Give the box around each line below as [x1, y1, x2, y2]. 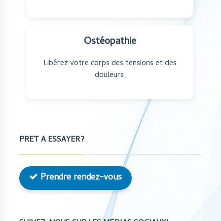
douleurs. [94, 69, 126, 82]
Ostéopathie [84, 34, 136, 50]
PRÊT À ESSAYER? [19, 133, 84, 147]
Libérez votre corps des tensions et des [43, 57, 177, 70]
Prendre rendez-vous [38, 170, 122, 185]
